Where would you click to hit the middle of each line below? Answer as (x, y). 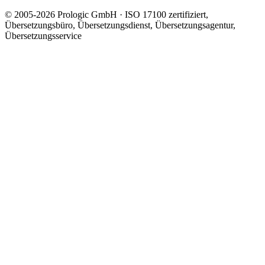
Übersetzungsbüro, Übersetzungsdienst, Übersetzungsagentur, (120, 25)
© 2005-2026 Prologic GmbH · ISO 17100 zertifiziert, (106, 15)
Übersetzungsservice (43, 36)
